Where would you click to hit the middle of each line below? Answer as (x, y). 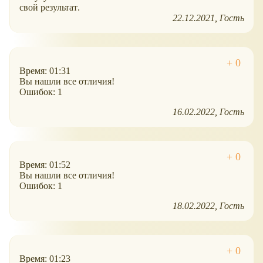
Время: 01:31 (45, 71)
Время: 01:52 (45, 165)
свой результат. (50, 8)
